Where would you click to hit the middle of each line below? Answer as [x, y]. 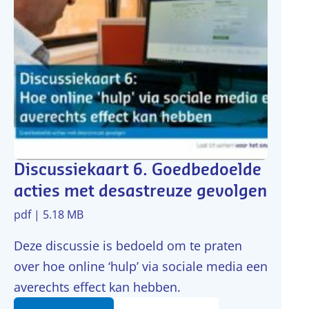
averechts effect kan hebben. [97, 287]
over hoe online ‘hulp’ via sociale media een [141, 266]
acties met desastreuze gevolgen [140, 192]
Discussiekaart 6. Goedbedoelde [138, 170]
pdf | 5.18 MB [49, 215]
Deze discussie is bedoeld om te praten [128, 246]
